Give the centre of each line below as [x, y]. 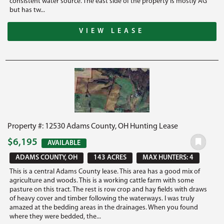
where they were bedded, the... [55, 216]
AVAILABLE [64, 143]
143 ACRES [110, 157]
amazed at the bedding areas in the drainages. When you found [104, 207]
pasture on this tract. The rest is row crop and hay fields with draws [108, 189]
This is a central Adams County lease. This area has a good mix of [105, 171]
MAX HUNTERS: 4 [168, 157]
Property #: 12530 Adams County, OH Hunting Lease [93, 126]
